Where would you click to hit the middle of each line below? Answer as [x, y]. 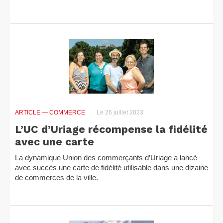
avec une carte [55, 142]
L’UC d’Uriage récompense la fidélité [111, 129]
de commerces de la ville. [56, 177]
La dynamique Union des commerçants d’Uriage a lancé [106, 158]
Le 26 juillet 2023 [119, 112]
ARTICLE [28, 112]
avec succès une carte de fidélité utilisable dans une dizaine [111, 167]
